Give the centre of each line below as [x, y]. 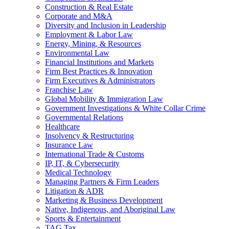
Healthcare [62, 126]
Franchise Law [69, 89]
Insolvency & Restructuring [89, 135]
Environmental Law [77, 53]
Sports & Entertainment [83, 218]
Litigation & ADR [74, 191]
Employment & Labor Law [89, 34]
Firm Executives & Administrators [100, 80]
